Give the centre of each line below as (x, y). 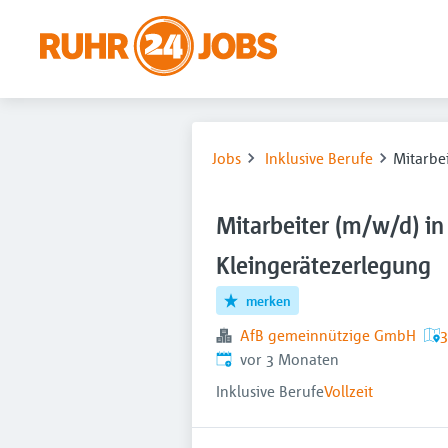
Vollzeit (348, 391)
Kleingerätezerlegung (323, 265)
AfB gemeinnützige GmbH (328, 335)
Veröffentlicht (261, 358)
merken (269, 300)
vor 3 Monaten (289, 359)
